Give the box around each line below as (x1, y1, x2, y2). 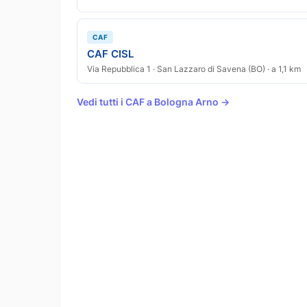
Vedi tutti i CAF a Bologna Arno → (77, 96, 230, 108)
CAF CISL (87, 47, 134, 60)
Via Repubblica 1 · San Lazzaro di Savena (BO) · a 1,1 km (87, 64, 302, 74)
